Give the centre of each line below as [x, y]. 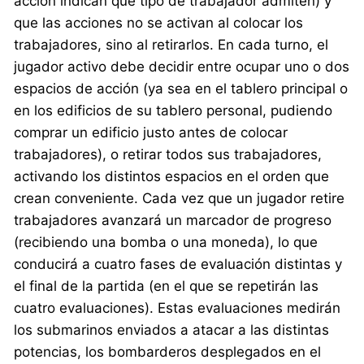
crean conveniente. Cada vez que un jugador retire [180, 198]
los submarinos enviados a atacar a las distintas [172, 329]
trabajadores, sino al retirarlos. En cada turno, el [171, 44]
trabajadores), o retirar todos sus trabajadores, [168, 154]
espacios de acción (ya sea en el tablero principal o [181, 88]
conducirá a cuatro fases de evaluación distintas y [178, 264]
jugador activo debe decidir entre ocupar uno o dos [182, 66]
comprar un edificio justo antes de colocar [151, 132]
